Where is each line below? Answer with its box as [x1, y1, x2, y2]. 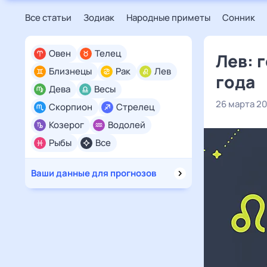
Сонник [222, 11, 255, 24]
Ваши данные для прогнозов [31, 167, 156, 179]
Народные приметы [126, 11, 210, 24]
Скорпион [49, 101, 92, 113]
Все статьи [25, 11, 72, 24]
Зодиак [83, 11, 114, 24]
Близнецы [49, 65, 92, 77]
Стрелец [116, 101, 154, 113]
